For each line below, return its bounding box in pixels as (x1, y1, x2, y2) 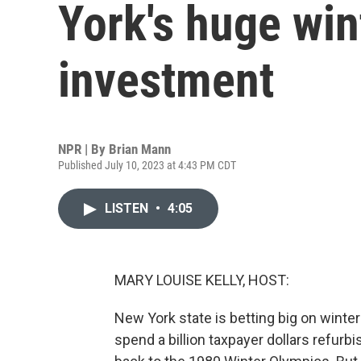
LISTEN (105, 201, 151, 216)
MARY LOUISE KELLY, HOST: (114, 272, 289, 288)
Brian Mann (109, 141, 171, 157)
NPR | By (58, 141, 109, 157)
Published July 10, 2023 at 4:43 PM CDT (58, 159, 236, 172)
